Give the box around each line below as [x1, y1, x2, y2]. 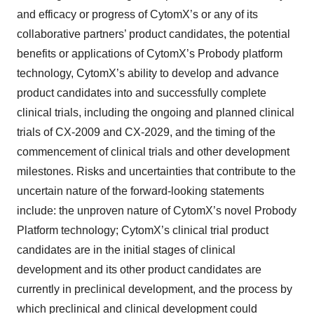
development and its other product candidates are [17, 264, 261, 276]
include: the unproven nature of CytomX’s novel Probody [17, 205, 296, 217]
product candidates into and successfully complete [17, 87, 266, 100]
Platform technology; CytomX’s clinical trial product [17, 224, 268, 237]
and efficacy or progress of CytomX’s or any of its [17, 8, 258, 21]
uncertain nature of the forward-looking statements [17, 185, 264, 198]
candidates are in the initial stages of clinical [17, 244, 235, 257]
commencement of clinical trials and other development [17, 146, 289, 158]
